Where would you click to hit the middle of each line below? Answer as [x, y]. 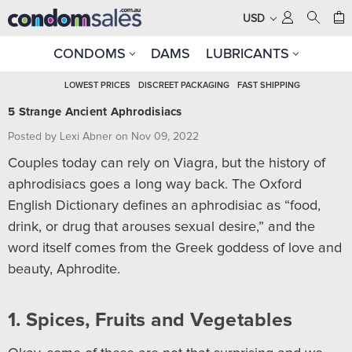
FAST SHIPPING [269, 85]
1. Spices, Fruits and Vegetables [150, 320]
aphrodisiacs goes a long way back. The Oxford [155, 185]
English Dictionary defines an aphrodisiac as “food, [164, 206]
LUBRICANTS [249, 53]
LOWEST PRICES [98, 85]
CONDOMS [92, 53]
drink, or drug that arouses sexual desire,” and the [161, 227]
